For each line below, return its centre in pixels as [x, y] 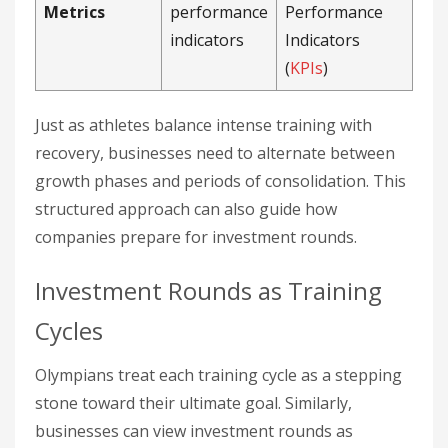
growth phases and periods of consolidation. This [220, 181]
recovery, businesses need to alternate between [215, 153]
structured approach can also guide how [186, 209]
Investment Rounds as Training [208, 290]
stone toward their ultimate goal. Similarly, [193, 403]
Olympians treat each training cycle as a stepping [218, 375]
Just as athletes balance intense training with [203, 125]
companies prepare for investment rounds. [196, 237]
